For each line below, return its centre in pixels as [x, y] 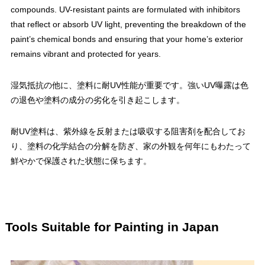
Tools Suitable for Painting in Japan [112, 227]
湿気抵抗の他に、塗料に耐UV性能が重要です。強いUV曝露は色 [129, 85]
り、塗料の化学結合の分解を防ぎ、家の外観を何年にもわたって [130, 146]
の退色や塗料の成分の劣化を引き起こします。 [97, 100]
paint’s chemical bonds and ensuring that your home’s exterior [127, 39]
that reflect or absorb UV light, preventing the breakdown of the [128, 25]
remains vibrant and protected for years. [85, 54]
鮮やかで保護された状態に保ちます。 [81, 161]
